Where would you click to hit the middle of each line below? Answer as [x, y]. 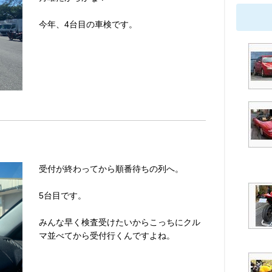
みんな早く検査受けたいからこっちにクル [120, 222]
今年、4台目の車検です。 [92, 24]
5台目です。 [63, 195]
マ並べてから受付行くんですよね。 [107, 235]
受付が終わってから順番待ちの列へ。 [111, 168]
